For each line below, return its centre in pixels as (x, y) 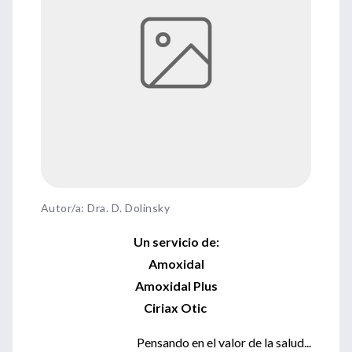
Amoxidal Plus (176, 286)
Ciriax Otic (175, 308)
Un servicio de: (176, 242)
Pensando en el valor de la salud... (224, 342)
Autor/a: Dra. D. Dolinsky (105, 208)
